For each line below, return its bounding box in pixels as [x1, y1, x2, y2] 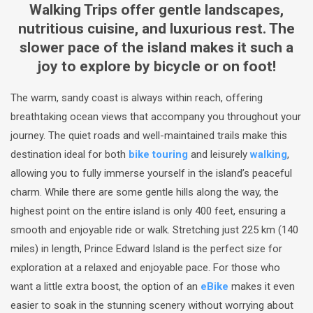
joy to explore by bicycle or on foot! [37, 58, 276, 75]
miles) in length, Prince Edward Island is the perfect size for [10, 242, 282, 255]
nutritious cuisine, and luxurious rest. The [18, 20, 295, 38]
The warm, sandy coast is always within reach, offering [10, 91, 263, 104]
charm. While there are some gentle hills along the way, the [10, 185, 279, 198]
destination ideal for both [10, 147, 129, 161]
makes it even [231, 279, 295, 293]
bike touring [129, 147, 188, 161]
